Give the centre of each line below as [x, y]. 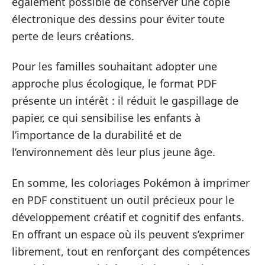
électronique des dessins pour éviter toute [118, 19]
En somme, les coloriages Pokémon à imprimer [131, 182]
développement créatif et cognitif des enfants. [128, 217]
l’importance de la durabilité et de [97, 135]
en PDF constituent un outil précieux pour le [123, 200]
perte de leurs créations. [73, 36]
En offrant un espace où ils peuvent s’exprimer [128, 234]
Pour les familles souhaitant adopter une [114, 66]
